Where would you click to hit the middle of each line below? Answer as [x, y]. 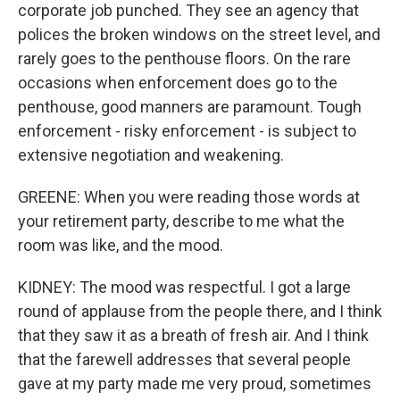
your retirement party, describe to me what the [181, 221]
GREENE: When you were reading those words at [189, 197]
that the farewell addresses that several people [184, 359]
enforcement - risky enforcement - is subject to [187, 131]
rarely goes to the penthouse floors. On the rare [184, 58]
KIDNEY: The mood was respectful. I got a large [184, 287]
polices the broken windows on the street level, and [199, 34]
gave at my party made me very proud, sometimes [195, 383]
